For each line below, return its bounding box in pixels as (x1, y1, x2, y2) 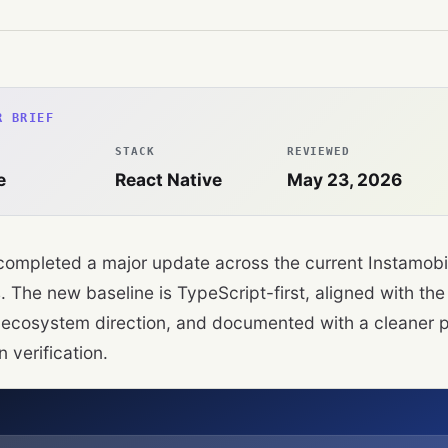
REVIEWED (286, 145, 350, 159)
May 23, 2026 (286, 169, 402, 191)
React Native (115, 169, 223, 191)
